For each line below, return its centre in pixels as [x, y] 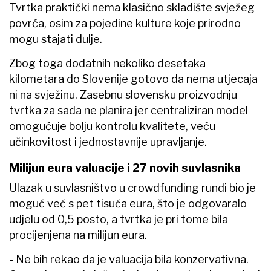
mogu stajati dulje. [56, 39]
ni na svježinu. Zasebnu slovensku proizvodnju [123, 94]
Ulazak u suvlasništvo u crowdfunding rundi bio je [132, 188]
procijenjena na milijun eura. [78, 235]
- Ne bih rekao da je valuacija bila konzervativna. [129, 259]
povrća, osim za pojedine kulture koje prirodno [125, 23]
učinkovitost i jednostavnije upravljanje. [108, 142]
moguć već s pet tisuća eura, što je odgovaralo [128, 203]
